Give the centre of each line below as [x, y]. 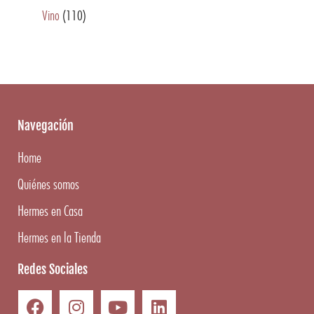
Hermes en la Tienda [59, 237]
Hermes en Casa [50, 211]
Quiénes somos [48, 184]
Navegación [46, 125]
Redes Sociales [53, 269]
